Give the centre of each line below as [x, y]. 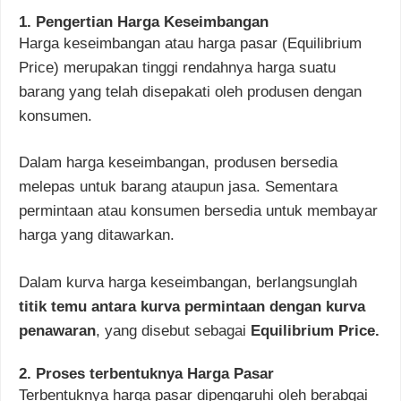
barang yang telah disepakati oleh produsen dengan [190, 91]
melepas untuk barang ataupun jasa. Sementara [178, 187]
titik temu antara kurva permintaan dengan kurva [192, 306]
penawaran [57, 330]
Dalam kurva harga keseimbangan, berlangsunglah [188, 282]
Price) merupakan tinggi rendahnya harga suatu [177, 67]
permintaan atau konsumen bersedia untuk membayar [198, 211]
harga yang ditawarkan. [97, 235]
